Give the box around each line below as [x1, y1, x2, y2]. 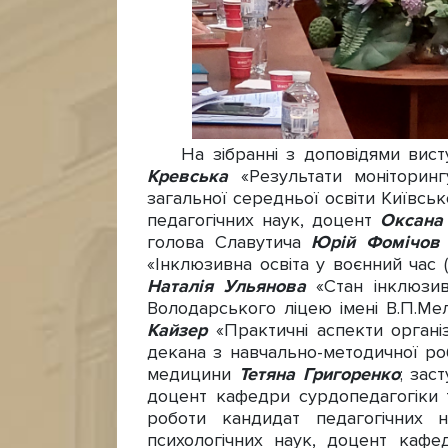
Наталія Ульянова [147, 276, 316, 298]
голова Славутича [147, 232, 301, 254]
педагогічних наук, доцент [147, 210, 373, 232]
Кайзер [147, 320, 216, 342]
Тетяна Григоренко [238, 364, 400, 386]
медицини [147, 364, 239, 386]
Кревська [147, 166, 241, 188]
